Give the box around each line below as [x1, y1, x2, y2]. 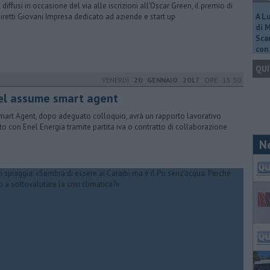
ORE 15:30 [199, 75, 241, 84]
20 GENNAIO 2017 [134, 75, 199, 84]
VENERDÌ [102, 75, 134, 84]
